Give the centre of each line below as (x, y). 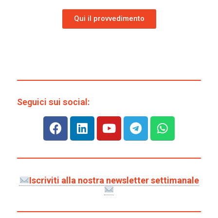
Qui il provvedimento (109, 18)
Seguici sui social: (53, 102)
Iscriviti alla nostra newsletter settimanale (114, 181)
